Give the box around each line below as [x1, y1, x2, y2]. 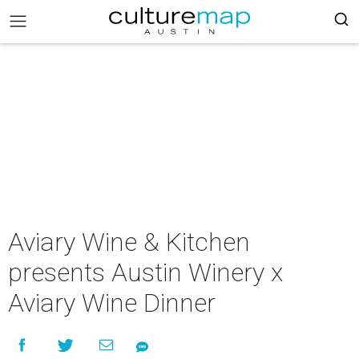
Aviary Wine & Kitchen [8, 227, 250, 257]
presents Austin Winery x [8, 257, 283, 288]
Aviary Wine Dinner [8, 288, 216, 318]
